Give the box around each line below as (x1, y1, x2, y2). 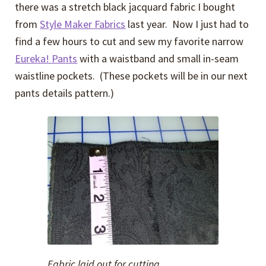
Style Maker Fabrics (40, 17, 126, 31)
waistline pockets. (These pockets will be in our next (15, 68, 248, 83)
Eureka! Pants (15, 51, 78, 65)
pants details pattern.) (15, 85, 115, 100)
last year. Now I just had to (125, 17, 249, 31)
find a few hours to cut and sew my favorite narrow (15, 34, 244, 48)
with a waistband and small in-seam (77, 51, 239, 65)
